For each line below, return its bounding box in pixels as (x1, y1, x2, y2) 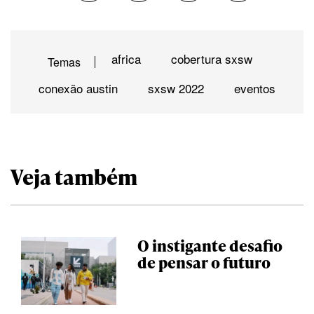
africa (111, 50, 141, 67)
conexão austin (39, 79, 118, 97)
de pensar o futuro (137, 252, 271, 273)
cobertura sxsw (171, 50, 252, 67)
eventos (234, 79, 275, 97)
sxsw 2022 (148, 79, 204, 97)
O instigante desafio (137, 235, 282, 257)
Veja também (11, 162, 137, 191)
